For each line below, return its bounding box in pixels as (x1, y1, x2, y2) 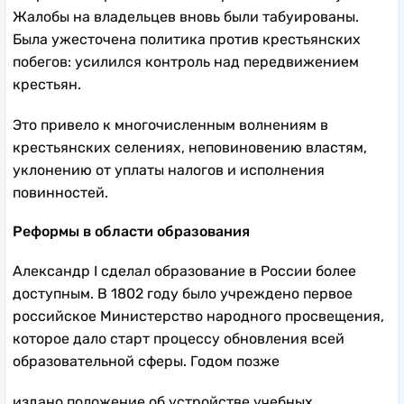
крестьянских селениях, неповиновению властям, (13, 138, 367, 156)
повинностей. (13, 183, 108, 201)
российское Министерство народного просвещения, (13, 307, 384, 325)
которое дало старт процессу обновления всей (13, 329, 344, 347)
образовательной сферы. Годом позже (13, 352, 280, 370)
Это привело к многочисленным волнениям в (13, 115, 328, 133)
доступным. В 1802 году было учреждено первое (13, 284, 353, 302)
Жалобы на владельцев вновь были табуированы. (13, 7, 359, 25)
